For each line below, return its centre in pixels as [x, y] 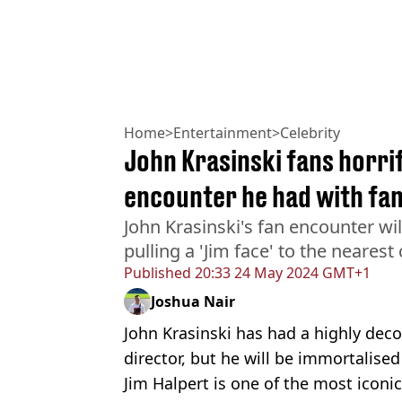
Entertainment [223, 132]
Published [157, 272]
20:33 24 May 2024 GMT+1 [281, 272]
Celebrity [310, 132]
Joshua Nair [193, 301]
